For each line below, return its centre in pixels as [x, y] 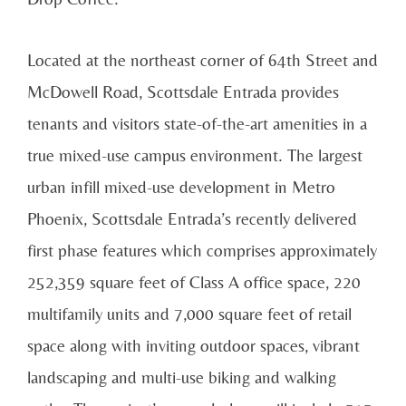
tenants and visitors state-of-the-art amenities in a [197, 124]
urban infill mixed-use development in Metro [181, 187]
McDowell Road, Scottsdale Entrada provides [183, 92]
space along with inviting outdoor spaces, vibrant [193, 346]
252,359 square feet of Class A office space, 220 [194, 282]
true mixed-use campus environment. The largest [195, 155]
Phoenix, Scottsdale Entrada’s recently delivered [192, 219]
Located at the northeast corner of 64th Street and [203, 60]
